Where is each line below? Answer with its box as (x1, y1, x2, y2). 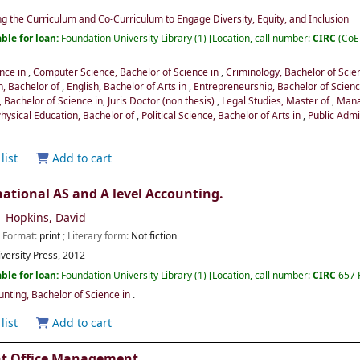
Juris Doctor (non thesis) (108, 93, 218, 108)
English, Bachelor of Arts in (67, 79, 190, 94)
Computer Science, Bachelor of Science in (33, 64, 222, 80)
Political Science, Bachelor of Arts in (141, 108, 304, 123)
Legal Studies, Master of (222, 93, 333, 108)
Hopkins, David (6, 210, 87, 227)
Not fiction (131, 229, 178, 244)
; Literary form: (63, 229, 132, 244)
